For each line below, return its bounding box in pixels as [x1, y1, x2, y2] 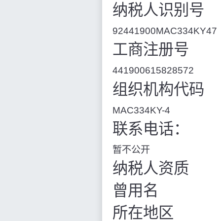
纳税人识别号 [112, 1, 204, 19]
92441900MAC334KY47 [112, 26, 217, 37]
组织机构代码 [112, 80, 204, 98]
